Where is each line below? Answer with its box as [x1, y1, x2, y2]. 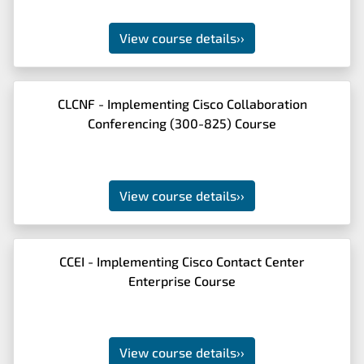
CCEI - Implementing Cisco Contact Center [59, 253, 305, 269]
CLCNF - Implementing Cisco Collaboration [57, 96, 307, 111]
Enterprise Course [128, 272, 236, 288]
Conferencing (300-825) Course [88, 115, 276, 131]
